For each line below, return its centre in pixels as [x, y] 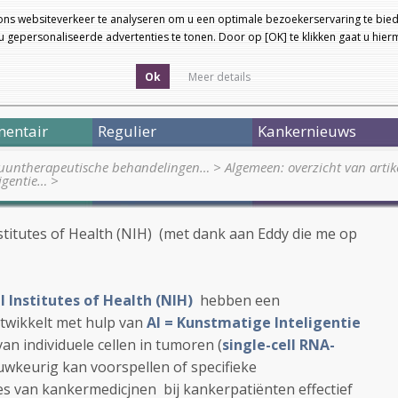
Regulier [127, 131]
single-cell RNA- [279, 345]
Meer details [219, 77]
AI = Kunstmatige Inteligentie [255, 322]
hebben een [236, 300]
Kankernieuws [307, 131]
